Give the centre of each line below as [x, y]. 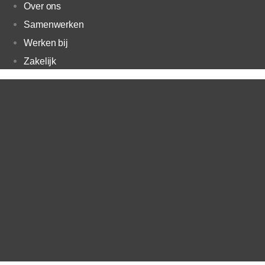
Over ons [43, 7]
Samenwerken [54, 25]
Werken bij [46, 43]
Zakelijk [40, 62]
